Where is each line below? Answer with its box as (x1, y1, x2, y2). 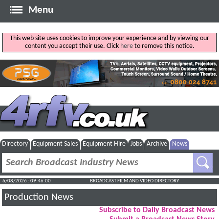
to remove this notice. (132, 43, 195, 50)
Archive (146, 140, 167, 148)
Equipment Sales (33, 140, 78, 148)
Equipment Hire (83, 140, 126, 148)
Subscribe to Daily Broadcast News (99, 206, 215, 215)
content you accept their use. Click (24, 43, 120, 50)
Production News (4, 193, 74, 203)
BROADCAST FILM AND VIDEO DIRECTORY (90, 178, 179, 184)
